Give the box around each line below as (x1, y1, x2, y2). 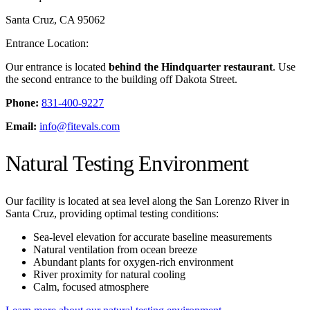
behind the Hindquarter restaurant (109, 60, 273, 73)
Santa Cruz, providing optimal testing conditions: (6, 207, 219, 219)
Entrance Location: (6, 37, 89, 49)
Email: (6, 120, 37, 132)
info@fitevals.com (39, 120, 120, 132)
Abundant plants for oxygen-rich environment (33, 255, 233, 268)
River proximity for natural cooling (33, 268, 185, 280)
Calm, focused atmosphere (33, 280, 149, 293)
